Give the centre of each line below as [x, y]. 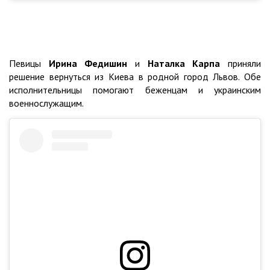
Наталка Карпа [184, 64]
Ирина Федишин [88, 64]
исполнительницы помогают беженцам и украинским [135, 90]
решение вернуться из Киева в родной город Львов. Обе [135, 77]
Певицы [29, 64]
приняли [241, 64]
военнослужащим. [46, 103]
